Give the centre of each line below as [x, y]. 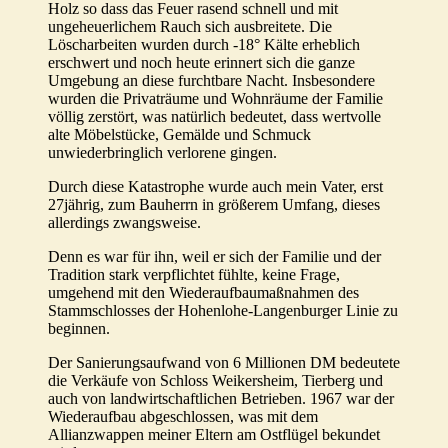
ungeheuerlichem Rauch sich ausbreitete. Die [190, 27]
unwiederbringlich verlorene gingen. [162, 153]
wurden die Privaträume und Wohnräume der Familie [215, 99]
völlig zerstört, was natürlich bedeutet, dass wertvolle [214, 117]
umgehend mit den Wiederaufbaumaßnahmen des [203, 293]
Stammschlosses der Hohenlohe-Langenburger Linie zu [223, 311]
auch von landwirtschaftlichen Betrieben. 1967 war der [221, 399]
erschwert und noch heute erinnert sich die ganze [201, 63]
